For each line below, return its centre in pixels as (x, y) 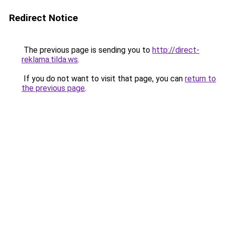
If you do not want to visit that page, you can (103, 79)
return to (200, 79)
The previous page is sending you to (87, 50)
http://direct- (176, 50)
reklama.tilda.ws (50, 60)
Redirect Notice (43, 18)
